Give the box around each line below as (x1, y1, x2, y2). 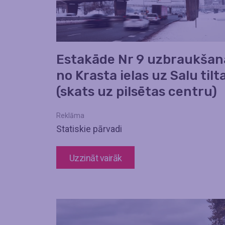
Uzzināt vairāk (69, 152, 122, 163)
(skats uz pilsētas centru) (56, 83, 217, 99)
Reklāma (56, 111, 84, 120)
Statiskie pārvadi (56, 123, 122, 134)
